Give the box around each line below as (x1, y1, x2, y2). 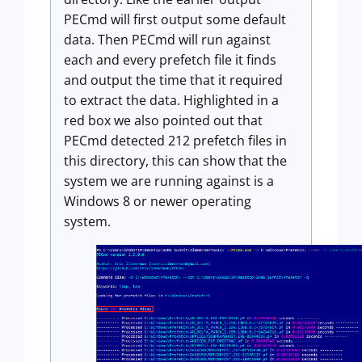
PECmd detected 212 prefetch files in (64, 131, 287, 149)
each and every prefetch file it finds (64, 50, 276, 69)
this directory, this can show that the (64, 151, 287, 170)
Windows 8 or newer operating (64, 192, 251, 210)
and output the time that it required (64, 70, 283, 89)
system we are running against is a (64, 171, 274, 190)
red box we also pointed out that (64, 111, 263, 129)
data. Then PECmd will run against (64, 30, 271, 48)
